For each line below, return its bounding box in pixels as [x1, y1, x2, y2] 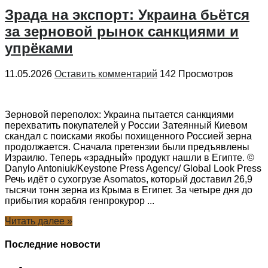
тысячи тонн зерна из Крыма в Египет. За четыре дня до [5, 184, 252, 195]
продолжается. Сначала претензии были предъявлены [5, 141, 249, 152]
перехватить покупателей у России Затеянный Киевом [5, 120, 248, 130]
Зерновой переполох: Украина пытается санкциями [5, 109, 234, 120]
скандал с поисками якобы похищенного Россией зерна [5, 130, 252, 141]
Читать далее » [5, 215, 72, 226]
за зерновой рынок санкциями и [5, 23, 239, 39]
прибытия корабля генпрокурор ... [5, 195, 154, 206]
